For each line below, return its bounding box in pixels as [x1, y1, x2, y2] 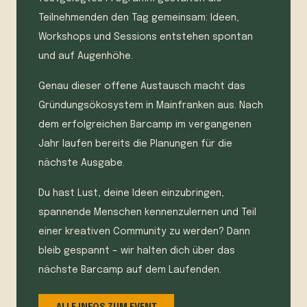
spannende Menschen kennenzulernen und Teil [38, 208, 256, 218]
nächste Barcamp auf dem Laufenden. [38, 265, 221, 275]
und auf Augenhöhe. [38, 51, 133, 62]
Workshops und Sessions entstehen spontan [38, 32, 253, 42]
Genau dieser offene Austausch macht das [38, 82, 245, 92]
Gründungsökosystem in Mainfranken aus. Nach [38, 101, 263, 111]
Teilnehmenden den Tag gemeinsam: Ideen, [38, 13, 239, 23]
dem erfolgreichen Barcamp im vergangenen [38, 120, 251, 130]
